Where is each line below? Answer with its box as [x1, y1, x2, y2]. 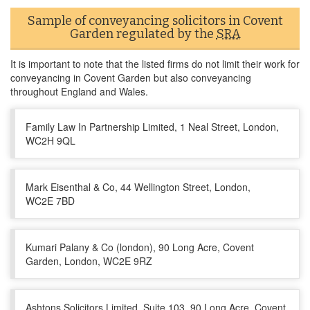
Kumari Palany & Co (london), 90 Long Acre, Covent [26, 240, 254, 254]
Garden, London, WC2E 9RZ [26, 254, 152, 268]
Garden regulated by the [69, 26, 217, 42]
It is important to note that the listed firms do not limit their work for [10, 57, 300, 71]
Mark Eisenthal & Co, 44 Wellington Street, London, [26, 180, 250, 194]
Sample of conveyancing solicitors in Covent [27, 13, 283, 28]
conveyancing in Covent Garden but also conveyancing [10, 71, 251, 84]
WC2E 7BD [26, 194, 75, 208]
